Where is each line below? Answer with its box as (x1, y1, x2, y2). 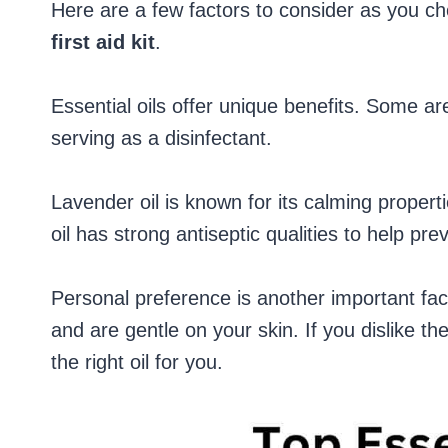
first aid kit (51, 31, 155, 53)
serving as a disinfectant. (51, 127, 272, 149)
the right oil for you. (51, 351, 223, 373)
